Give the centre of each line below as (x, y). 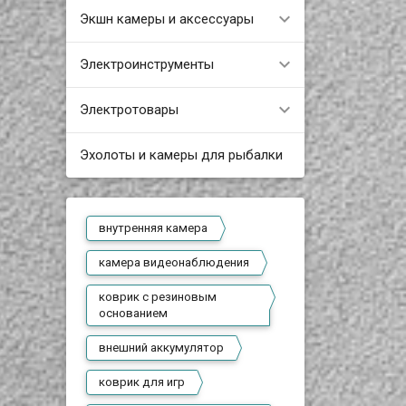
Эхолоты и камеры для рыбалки (181, 155)
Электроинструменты (146, 64)
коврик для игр (142, 382)
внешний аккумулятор (162, 348)
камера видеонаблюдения (174, 262)
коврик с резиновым (158, 297)
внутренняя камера (154, 228)
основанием (134, 313)
